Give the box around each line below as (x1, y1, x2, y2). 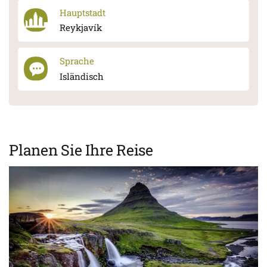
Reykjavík (60, 21, 102, 34)
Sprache (60, 55, 94, 67)
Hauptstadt (60, 6, 105, 18)
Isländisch (60, 70, 104, 82)
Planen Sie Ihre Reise (9, 139, 153, 160)
